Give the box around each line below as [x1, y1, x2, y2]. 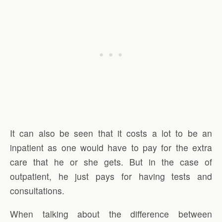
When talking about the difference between [10, 207, 212, 220]
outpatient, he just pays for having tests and [10, 169, 212, 182]
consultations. [10, 184, 64, 197]
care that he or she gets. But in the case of [10, 155, 212, 168]
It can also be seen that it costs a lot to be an [10, 126, 212, 139]
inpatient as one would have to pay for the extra [10, 141, 212, 154]
